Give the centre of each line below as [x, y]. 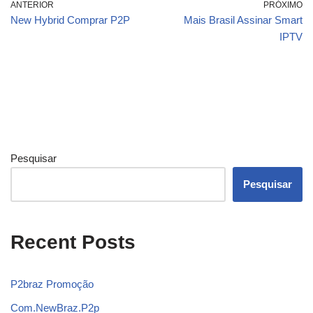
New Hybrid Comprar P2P [70, 20]
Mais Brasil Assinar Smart [243, 20]
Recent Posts [73, 242]
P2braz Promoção [52, 284]
